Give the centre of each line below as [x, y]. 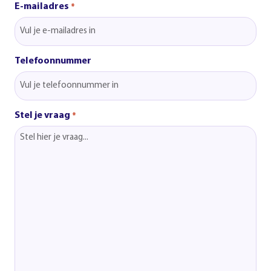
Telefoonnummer [53, 61]
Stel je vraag [42, 115]
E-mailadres [42, 6]
